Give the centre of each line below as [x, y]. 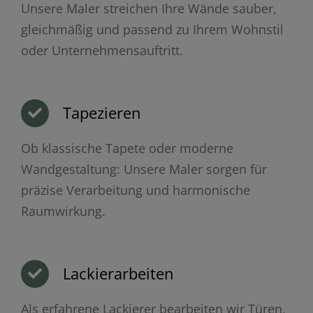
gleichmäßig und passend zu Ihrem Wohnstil [152, 29]
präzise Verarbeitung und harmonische [135, 190]
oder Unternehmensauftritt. [102, 50]
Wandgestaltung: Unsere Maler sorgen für [144, 169]
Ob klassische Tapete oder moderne [127, 148]
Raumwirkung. [63, 211]
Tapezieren [102, 112]
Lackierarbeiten [118, 273]
